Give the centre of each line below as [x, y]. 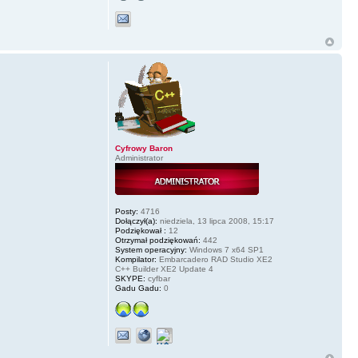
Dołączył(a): [136, 221]
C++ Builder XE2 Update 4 [164, 268]
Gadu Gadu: [138, 288]
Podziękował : [140, 230]
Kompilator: [135, 259]
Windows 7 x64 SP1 [225, 249]
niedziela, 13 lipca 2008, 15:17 [215, 221]
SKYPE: [130, 278]
